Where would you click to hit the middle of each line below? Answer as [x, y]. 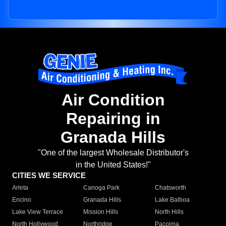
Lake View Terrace [38, 212]
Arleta [20, 188]
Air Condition [113, 100]
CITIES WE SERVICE [49, 176]
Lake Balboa [172, 200]
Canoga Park [102, 188]
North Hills [169, 212]
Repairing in [113, 119]
